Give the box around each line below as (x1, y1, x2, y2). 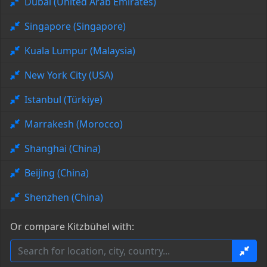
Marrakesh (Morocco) (24, 117, 123, 131)
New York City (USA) (24, 69, 113, 82)
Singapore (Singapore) (24, 20, 126, 33)
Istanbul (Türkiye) (24, 93, 103, 107)
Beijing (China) (24, 166, 89, 180)
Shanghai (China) (24, 142, 101, 156)
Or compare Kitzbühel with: (10, 220, 134, 234)
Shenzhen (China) (24, 191, 103, 204)
